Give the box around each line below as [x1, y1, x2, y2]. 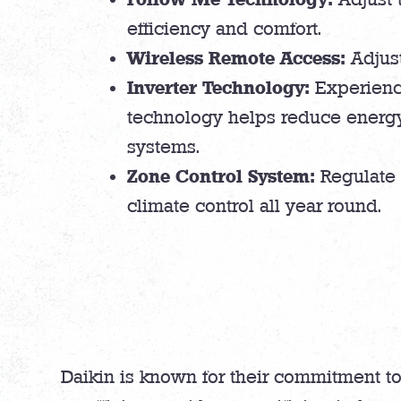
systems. [127, 137, 200, 158]
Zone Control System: [127, 166, 315, 187]
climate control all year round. [127, 196, 381, 217]
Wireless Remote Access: [127, 47, 346, 69]
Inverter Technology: [127, 77, 310, 98]
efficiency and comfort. [127, 19, 321, 39]
